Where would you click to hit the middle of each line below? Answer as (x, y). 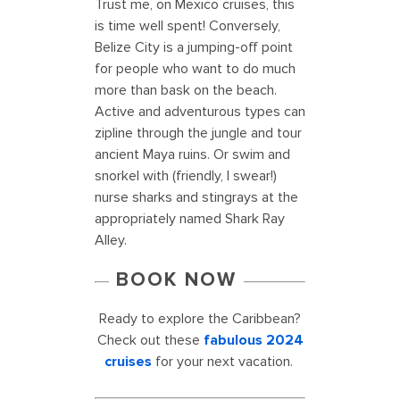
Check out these (150, 341)
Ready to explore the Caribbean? (200, 319)
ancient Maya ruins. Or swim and (192, 155)
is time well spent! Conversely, (187, 26)
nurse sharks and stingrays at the (196, 198)
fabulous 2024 (253, 341)
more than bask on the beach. (186, 91)
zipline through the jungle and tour (198, 133)
